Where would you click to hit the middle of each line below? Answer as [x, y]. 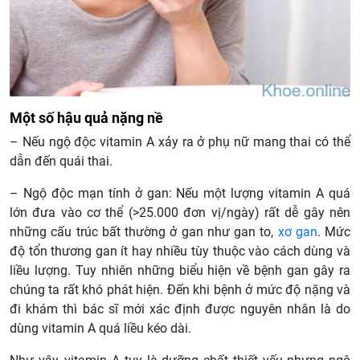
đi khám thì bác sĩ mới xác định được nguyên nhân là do [180, 309]
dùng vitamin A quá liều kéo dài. [100, 328]
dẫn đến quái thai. [61, 161]
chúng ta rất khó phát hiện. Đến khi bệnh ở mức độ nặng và [180, 289]
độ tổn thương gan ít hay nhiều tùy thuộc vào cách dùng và [180, 251]
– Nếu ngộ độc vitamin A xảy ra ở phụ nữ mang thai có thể [180, 141]
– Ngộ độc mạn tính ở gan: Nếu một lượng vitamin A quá [180, 193]
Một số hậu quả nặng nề [86, 117]
